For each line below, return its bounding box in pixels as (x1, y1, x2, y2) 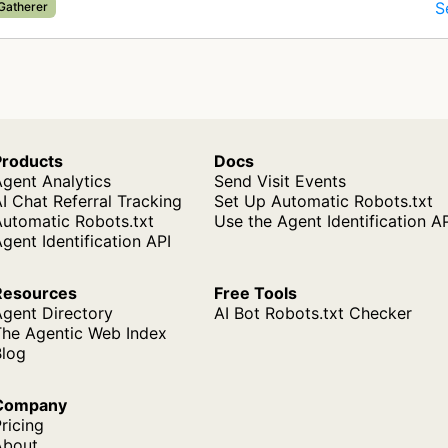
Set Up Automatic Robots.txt (214, 191, 433, 211)
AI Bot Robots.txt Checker (214, 303, 412, 323)
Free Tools (214, 283, 297, 303)
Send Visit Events (214, 171, 346, 191)
